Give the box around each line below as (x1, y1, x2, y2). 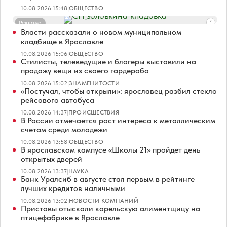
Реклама (19, 19, 42, 27)
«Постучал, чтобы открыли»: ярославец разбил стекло (21, 86, 217, 96)
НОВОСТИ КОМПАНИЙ (69, 197, 138, 205)
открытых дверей (21, 154, 82, 164)
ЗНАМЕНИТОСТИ (69, 80, 120, 87)
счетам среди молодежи (21, 125, 107, 135)
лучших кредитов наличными (21, 183, 125, 194)
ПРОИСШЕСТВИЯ (68, 109, 119, 117)
